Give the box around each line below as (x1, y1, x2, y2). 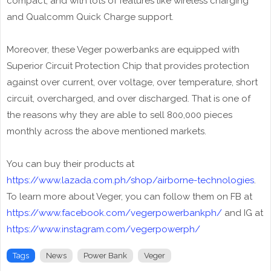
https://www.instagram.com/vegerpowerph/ (7, 224, 200, 235)
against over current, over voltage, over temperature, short (7, 77, 258, 88)
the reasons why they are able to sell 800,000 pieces (7, 109, 232, 121)
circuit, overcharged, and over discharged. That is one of (7, 93, 250, 105)
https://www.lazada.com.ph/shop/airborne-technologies (7, 175, 254, 186)
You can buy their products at (7, 158, 134, 170)
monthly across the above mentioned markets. (7, 126, 206, 137)
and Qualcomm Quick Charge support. (7, 11, 174, 23)
